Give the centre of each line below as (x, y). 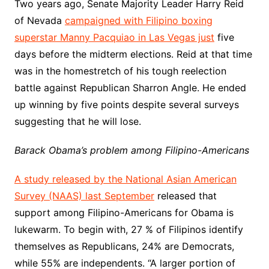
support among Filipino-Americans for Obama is (124, 213)
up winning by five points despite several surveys (126, 104)
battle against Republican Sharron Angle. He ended (130, 88)
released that (185, 196)
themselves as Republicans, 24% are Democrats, (124, 246)
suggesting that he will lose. (77, 121)
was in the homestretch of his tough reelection (120, 71)
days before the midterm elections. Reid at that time (133, 54)
